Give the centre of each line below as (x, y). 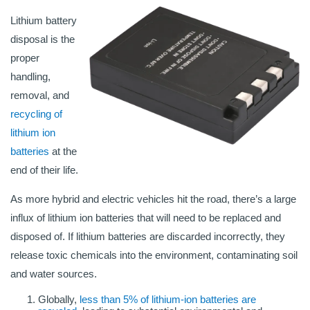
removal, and (40, 95)
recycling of (36, 114)
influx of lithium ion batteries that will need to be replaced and (146, 218)
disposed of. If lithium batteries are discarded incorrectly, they (148, 237)
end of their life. (44, 170)
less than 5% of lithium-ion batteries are (168, 300)
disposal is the (43, 39)
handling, (30, 77)
